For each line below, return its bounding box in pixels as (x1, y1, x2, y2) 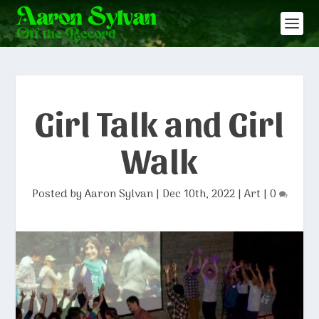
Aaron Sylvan (84, 185, 153, 204)
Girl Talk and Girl (35, 102, 284, 143)
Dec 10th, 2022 (162, 185, 235, 204)
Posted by (31, 185, 85, 204)
